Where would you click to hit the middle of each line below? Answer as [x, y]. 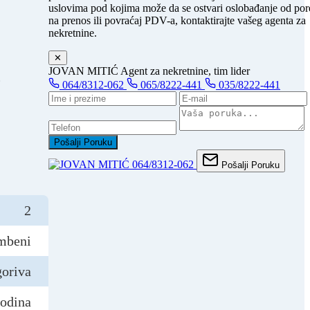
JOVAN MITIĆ [83, 71]
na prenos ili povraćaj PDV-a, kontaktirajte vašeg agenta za [177, 20]
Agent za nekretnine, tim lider [185, 71]
